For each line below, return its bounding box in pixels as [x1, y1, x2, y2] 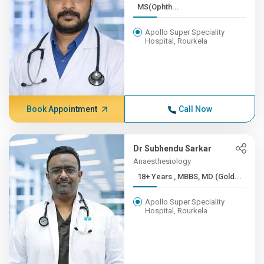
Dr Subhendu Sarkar [133, 144, 212, 153]
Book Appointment [26, 104, 97, 114]
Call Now [178, 104, 212, 114]
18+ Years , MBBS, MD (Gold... [174, 172, 242, 181]
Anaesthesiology [133, 157, 192, 166]
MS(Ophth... [137, 2, 180, 11]
